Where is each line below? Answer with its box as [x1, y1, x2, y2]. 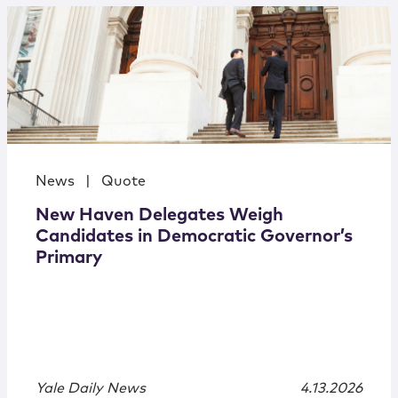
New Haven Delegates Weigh [36, 206, 283, 225]
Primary [36, 249, 102, 267]
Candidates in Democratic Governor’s [36, 227, 353, 246]
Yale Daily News [36, 381, 146, 396]
